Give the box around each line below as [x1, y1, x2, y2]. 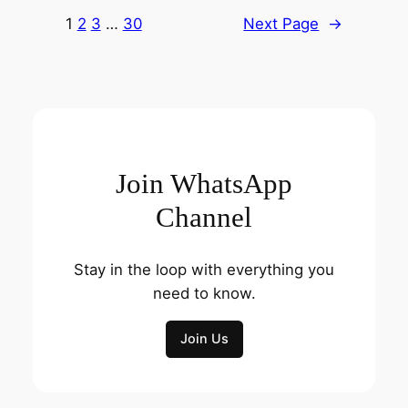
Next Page [243, 15, 320, 34]
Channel [156, 201, 252, 234]
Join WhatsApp [116, 168, 292, 200]
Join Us [179, 331, 229, 347]
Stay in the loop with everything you [74, 260, 334, 279]
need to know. [152, 283, 256, 302]
